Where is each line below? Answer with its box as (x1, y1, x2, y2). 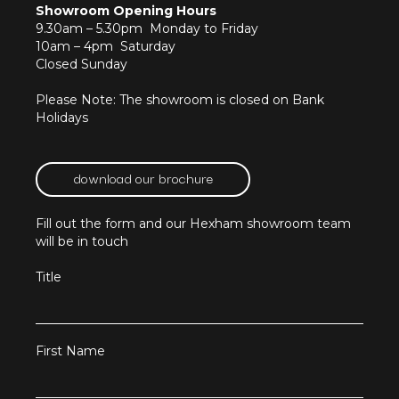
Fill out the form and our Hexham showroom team (36, 216, 351, 232)
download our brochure (73, 167, 213, 189)
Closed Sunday (36, 56, 127, 73)
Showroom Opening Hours (36, 3, 216, 20)
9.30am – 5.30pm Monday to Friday (36, 20, 258, 37)
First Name (36, 343, 105, 360)
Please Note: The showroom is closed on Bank (36, 92, 324, 109)
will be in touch (36, 233, 128, 250)
